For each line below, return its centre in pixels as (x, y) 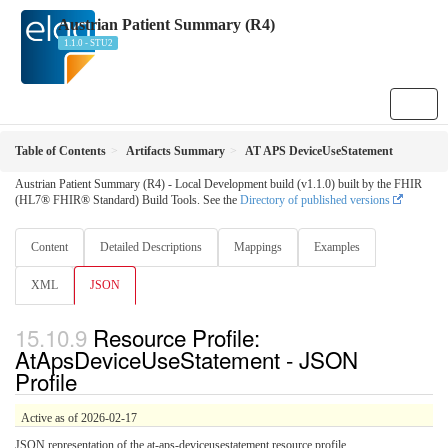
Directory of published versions (315, 199)
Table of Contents (60, 150)
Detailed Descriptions (151, 246)
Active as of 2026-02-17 (79, 418)
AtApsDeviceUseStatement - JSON (186, 359)
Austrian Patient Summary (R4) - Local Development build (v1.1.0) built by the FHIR (218, 183)
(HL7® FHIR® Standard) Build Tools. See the (127, 199)
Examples (337, 246)
